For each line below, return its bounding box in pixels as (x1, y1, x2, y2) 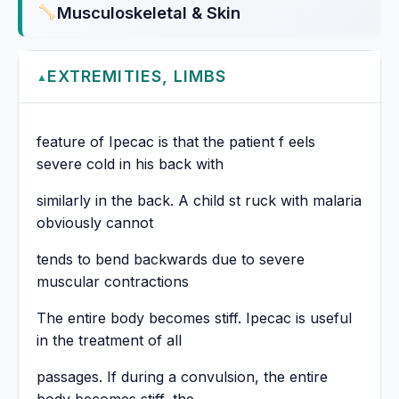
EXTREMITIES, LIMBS (47, 67, 227, 86)
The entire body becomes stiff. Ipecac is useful (37, 309, 352, 328)
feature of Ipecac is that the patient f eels (37, 133, 315, 151)
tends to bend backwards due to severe (37, 250, 305, 269)
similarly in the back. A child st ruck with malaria (37, 191, 362, 210)
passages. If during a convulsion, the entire (37, 368, 328, 387)
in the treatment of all (37, 331, 182, 350)
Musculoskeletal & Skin (56, 3, 240, 23)
